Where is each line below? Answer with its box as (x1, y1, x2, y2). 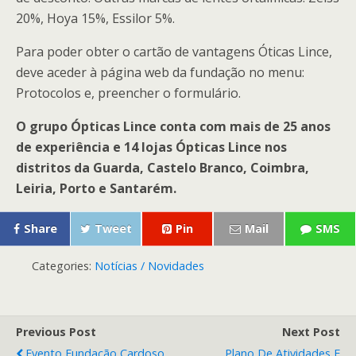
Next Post (282, 323, 340, 339)
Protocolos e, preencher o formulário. (16, 83, 241, 102)
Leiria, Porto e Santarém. (16, 179, 176, 197)
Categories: (32, 257, 95, 273)
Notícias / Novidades (95, 257, 204, 273)
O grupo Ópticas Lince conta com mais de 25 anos (16, 117, 331, 135)
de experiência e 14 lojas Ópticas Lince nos (16, 137, 287, 156)
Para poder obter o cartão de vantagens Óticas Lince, (16, 42, 332, 60)
